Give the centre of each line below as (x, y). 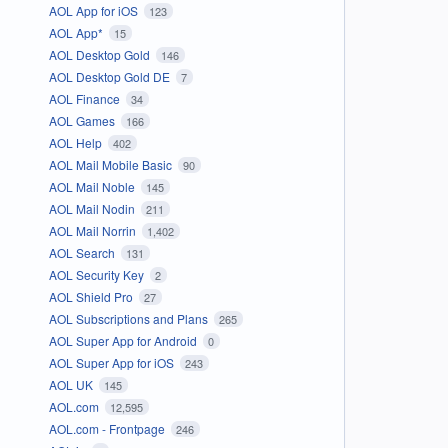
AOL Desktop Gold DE (110, 76)
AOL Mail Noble (93, 186)
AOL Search (83, 252)
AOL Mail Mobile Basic (111, 164)
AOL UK (72, 384)
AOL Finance (85, 98)
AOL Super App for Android (124, 340)
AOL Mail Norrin (93, 230)
